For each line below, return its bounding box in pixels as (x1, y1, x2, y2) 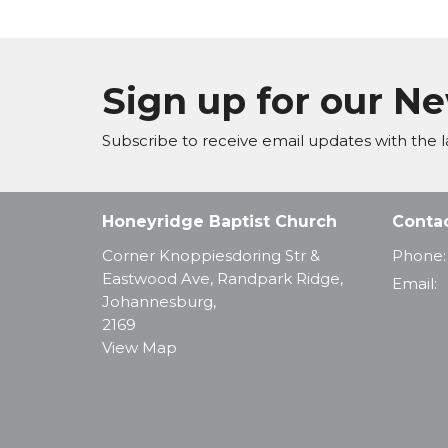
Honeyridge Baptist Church (102, 212, 337, 232)
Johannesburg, (102, 291, 216, 311)
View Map (102, 337, 177, 357)
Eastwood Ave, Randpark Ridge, (102, 268, 343, 288)
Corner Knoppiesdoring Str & (102, 245, 320, 265)
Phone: (392, 245, 446, 265)
